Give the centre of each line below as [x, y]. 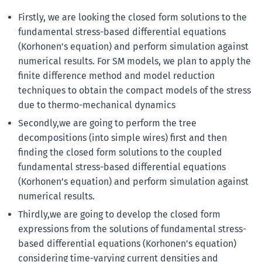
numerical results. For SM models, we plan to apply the [134, 61]
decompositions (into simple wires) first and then [122, 138]
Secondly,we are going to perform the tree [107, 123]
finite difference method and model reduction [116, 75]
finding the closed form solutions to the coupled [120, 153]
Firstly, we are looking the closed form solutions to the [132, 17]
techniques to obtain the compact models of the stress [134, 90]
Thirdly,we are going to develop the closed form [119, 215]
